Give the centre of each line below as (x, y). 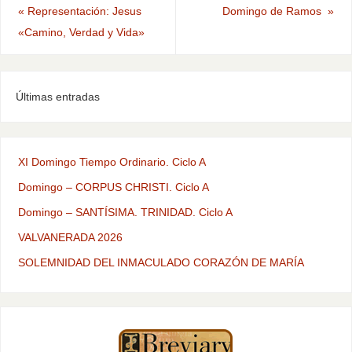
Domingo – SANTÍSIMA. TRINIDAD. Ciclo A (125, 213)
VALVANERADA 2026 (70, 238)
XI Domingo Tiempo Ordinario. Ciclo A (112, 162)
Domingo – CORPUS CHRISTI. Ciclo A (113, 187)
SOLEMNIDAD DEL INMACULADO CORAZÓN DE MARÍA (161, 263)
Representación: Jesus (82, 11)
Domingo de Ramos (275, 11)
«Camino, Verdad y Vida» (81, 32)
